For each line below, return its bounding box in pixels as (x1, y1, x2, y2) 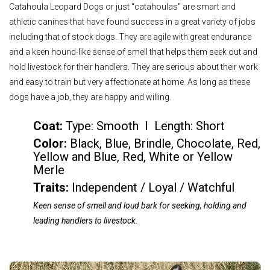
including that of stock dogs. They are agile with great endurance (9, 31, 251, 42)
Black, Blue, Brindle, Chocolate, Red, (70, 136, 260, 151)
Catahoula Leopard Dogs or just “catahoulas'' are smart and (9, 1, 236, 11)
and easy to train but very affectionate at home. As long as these (9, 77, 250, 87)
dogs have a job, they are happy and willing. (9, 92, 171, 102)
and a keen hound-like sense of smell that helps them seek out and (9, 46, 257, 57)
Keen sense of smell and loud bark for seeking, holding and (33, 201, 246, 211)
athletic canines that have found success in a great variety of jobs (9, 16, 256, 27)
